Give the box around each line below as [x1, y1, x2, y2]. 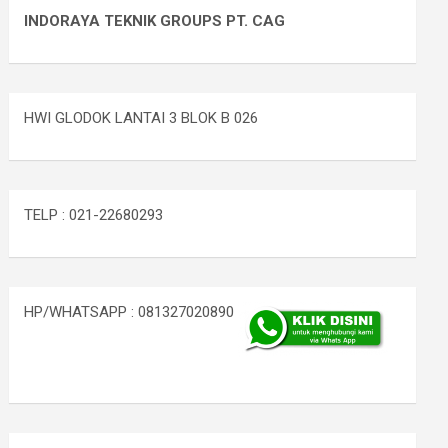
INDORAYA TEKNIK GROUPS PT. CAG [24, 12, 286, 30]
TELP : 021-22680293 [24, 206, 164, 224]
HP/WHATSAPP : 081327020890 [24, 303, 239, 321]
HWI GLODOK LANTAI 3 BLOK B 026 [24, 109, 259, 127]
